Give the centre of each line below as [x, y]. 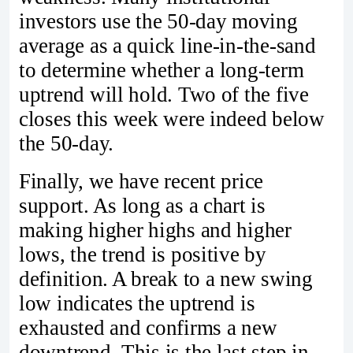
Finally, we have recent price [141, 182]
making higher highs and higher [155, 230]
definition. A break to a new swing [166, 279]
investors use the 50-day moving [158, 22]
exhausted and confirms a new [148, 328]
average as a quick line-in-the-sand [167, 46]
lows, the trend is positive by [143, 255]
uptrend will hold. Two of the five [164, 95]
